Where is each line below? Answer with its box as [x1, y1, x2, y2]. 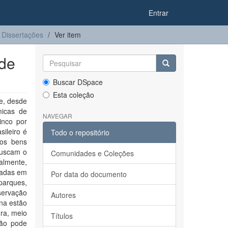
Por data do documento [50, 169, 127, 179]
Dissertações [2, 30, 43, 40]
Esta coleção [52, 90, 94, 100]
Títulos [50, 211, 73, 221]
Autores [50, 190, 76, 200]
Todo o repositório [50, 127, 109, 137]
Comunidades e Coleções [50, 148, 134, 158]
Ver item [54, 30, 81, 40]
